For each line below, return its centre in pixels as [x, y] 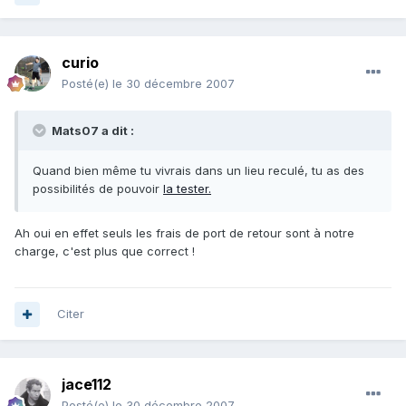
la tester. [187, 189]
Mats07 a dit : [92, 131]
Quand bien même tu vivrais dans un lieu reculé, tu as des [198, 171]
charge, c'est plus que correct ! [105, 251]
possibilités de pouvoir [98, 189]
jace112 [87, 385]
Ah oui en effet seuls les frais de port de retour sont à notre [184, 233]
